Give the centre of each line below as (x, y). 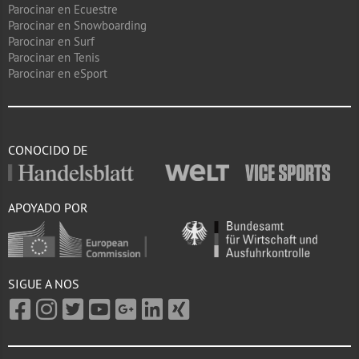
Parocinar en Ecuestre (63, 9)
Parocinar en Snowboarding (77, 25)
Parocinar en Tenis (54, 57)
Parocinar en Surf (51, 41)
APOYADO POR (48, 207)
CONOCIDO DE (48, 150)
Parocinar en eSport (58, 73)
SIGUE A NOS (44, 284)
